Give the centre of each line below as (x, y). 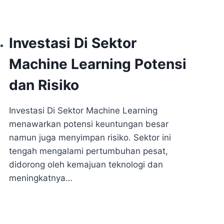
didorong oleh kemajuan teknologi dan (86, 164)
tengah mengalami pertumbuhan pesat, (89, 151)
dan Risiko (44, 85)
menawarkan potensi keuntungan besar (89, 124)
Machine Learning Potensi (98, 64)
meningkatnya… (41, 178)
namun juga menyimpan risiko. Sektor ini (90, 137)
